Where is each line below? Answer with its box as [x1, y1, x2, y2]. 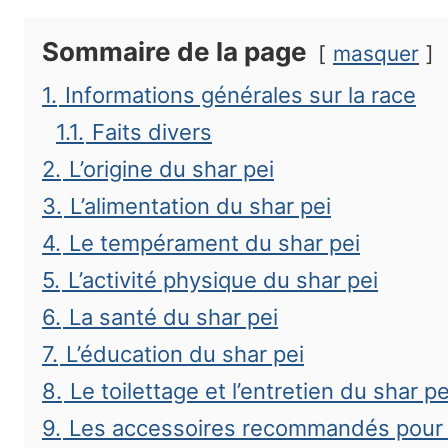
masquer [333, 41, 419, 66]
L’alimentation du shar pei [70, 193, 331, 219]
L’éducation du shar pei [66, 341, 304, 367]
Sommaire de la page [42, 36, 307, 67]
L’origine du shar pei [69, 156, 274, 182]
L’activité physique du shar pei [68, 267, 378, 293]
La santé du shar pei [69, 304, 278, 330]
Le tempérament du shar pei [69, 230, 360, 256]
